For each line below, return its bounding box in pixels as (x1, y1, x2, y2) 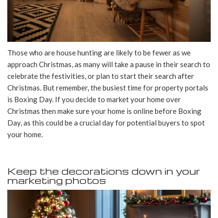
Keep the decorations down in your (7, 164, 200, 177)
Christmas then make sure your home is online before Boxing (7, 106, 201, 115)
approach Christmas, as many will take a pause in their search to (7, 59, 210, 69)
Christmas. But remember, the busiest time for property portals (7, 83, 208, 92)
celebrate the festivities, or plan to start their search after (7, 71, 194, 80)
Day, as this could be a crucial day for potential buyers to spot (7, 118, 205, 127)
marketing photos (7, 173, 109, 186)
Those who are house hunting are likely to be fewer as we (7, 48, 191, 57)
